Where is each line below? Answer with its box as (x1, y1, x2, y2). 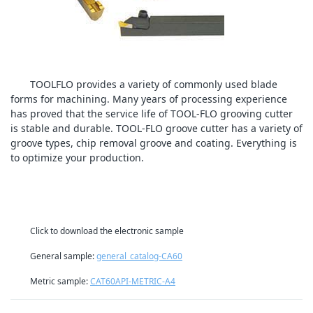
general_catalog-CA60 (96, 249, 182, 262)
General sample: (30, 249, 96, 262)
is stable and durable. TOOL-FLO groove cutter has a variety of (10, 122, 303, 136)
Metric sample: (30, 275, 90, 288)
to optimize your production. (10, 151, 144, 165)
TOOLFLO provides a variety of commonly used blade (30, 78, 277, 92)
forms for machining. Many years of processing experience (10, 92, 287, 106)
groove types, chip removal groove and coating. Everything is (10, 136, 297, 150)
